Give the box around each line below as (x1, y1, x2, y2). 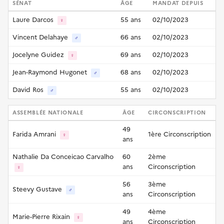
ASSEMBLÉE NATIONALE (12, 108, 83, 116)
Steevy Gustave (12, 184, 64, 194)
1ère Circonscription (148, 129, 211, 139)
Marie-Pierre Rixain (12, 211, 72, 221)
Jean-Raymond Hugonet (12, 67, 89, 77)
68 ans (120, 67, 141, 77)
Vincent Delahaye (12, 32, 70, 42)
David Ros (12, 84, 45, 94)
